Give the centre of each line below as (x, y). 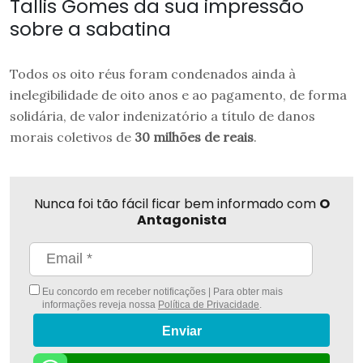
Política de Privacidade (208, 304)
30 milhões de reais (194, 137)
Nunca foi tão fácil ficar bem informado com (176, 203)
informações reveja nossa (100, 304)
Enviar (181, 331)
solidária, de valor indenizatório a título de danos (162, 115)
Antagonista (181, 220)
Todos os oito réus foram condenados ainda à (153, 73)
